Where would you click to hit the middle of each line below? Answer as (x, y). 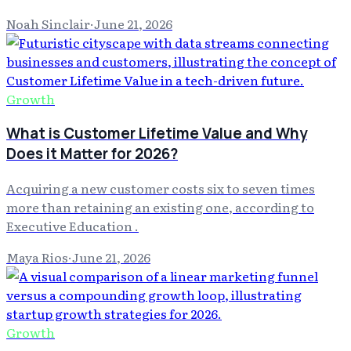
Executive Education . (72, 225)
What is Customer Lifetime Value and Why (157, 133)
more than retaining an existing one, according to (160, 206)
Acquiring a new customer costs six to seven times (161, 188)
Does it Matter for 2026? (92, 153)
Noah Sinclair (48, 24)
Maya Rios (37, 257)
